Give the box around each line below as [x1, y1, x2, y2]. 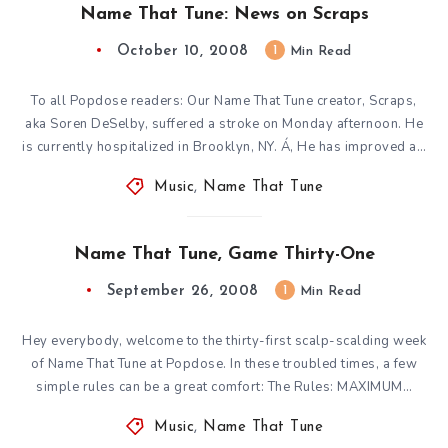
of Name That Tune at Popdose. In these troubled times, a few [31, 354, 417, 373]
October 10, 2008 [116, 43, 249, 59]
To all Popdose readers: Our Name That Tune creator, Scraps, [31, 91, 417, 110]
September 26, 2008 [106, 283, 259, 299]
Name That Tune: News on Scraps [79, 4, 369, 24]
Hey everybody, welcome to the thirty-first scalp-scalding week [22, 331, 426, 350]
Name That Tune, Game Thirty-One [73, 244, 375, 264]
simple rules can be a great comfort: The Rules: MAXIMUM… [36, 377, 412, 396]
